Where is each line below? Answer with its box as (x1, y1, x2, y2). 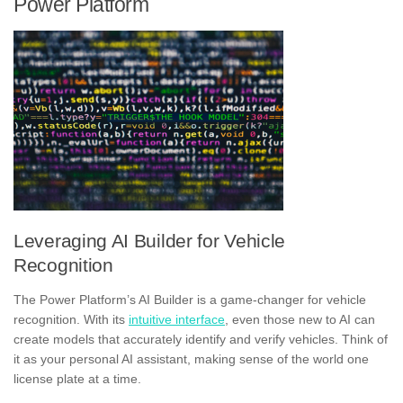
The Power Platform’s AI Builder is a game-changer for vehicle (13, 291, 366, 307)
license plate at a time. (13, 371, 141, 386)
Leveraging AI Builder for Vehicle (13, 229, 286, 251)
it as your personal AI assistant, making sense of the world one (13, 351, 369, 366)
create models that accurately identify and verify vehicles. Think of (13, 331, 388, 346)
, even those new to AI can (225, 311, 375, 327)
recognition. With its (13, 311, 129, 327)
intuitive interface (129, 311, 225, 327)
